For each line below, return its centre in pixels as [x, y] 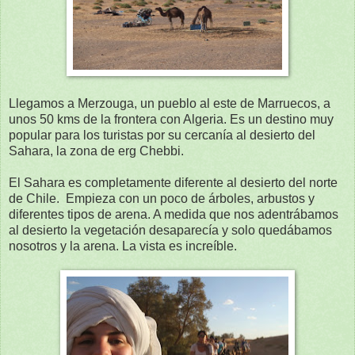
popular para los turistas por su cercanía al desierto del [162, 135]
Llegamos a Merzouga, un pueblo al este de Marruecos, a [170, 103]
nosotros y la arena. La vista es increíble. [123, 246]
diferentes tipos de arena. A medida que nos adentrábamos [174, 214]
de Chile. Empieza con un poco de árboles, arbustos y [162, 198]
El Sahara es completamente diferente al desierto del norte [173, 182]
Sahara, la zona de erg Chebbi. [96, 151]
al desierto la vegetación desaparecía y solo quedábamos [170, 230]
